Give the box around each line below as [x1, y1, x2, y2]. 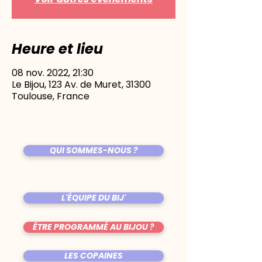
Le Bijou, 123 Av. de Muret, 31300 [12, 78, 151, 91]
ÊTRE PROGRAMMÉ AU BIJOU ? [33, 221, 154, 233]
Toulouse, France [12, 89, 89, 103]
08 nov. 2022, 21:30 [12, 66, 94, 80]
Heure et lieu [12, 39, 103, 58]
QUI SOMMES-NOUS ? [49, 144, 138, 156]
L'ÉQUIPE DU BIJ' [61, 192, 126, 204]
